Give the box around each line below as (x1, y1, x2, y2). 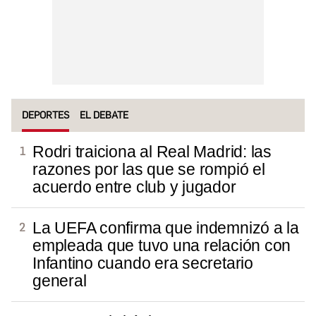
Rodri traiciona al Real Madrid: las (32, 142, 272, 161)
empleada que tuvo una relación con (32, 236, 291, 255)
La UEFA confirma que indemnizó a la (32, 218, 299, 237)
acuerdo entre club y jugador (32, 177, 236, 196)
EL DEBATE (80, 109, 128, 121)
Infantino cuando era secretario (32, 253, 253, 272)
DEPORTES (22, 109, 69, 121)
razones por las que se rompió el (32, 159, 265, 178)
